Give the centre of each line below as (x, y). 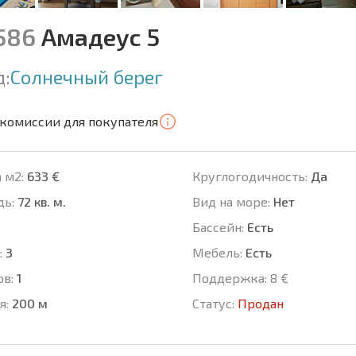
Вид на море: (231, 202)
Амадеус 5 (98, 37)
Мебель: (217, 253)
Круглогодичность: (250, 176)
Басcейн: (218, 227)
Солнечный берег (87, 77)
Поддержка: (229, 278)
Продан (260, 304)
